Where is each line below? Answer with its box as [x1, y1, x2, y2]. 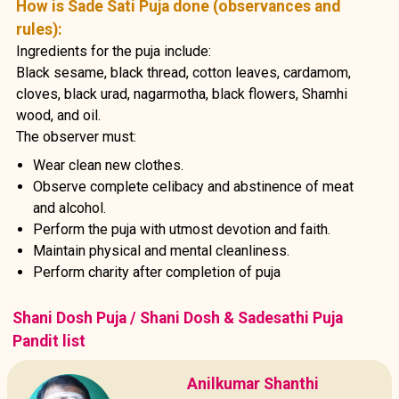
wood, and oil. [15, 106, 101, 124]
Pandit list [12, 331, 86, 350]
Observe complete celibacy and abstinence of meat [33, 177, 354, 195]
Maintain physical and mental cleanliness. [33, 241, 290, 259]
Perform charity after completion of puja [33, 263, 281, 281]
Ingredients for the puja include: [15, 42, 211, 60]
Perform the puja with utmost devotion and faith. [33, 220, 331, 238]
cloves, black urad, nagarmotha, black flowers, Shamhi [15, 85, 347, 102]
